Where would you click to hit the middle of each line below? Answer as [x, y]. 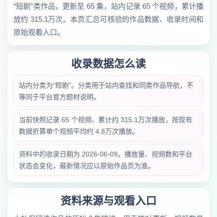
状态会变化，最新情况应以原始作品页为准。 [87, 166]
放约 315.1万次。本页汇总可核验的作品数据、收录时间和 [108, 19]
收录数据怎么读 [108, 64]
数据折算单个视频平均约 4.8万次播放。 [79, 131]
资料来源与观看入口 [108, 201]
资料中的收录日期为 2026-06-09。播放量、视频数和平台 [106, 154]
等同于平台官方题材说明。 [60, 97]
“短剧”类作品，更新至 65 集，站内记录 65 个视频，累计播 [108, 6]
